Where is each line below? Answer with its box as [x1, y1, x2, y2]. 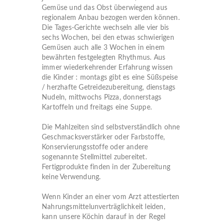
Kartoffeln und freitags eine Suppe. [42, 104, 152, 111]
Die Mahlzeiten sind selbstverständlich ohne [42, 124, 180, 131]
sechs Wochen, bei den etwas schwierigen [42, 34, 174, 41]
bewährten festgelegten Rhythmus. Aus [42, 54, 166, 61]
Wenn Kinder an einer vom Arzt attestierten [42, 194, 180, 201]
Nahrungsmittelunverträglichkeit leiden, [42, 204, 165, 211]
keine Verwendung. [42, 174, 101, 181]
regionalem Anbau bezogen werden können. [42, 14, 180, 21]
